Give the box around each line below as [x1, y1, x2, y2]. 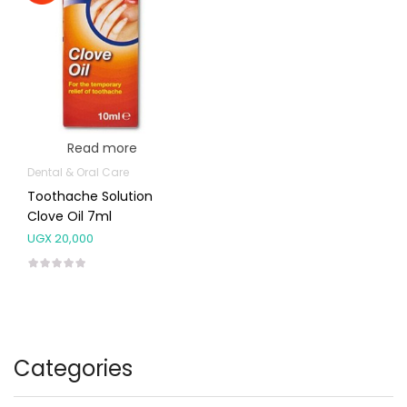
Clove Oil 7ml [27, 207, 112, 226]
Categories [14, 353, 133, 384]
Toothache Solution [27, 187, 153, 206]
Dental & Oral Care [27, 164, 129, 181]
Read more [66, 139, 137, 158]
